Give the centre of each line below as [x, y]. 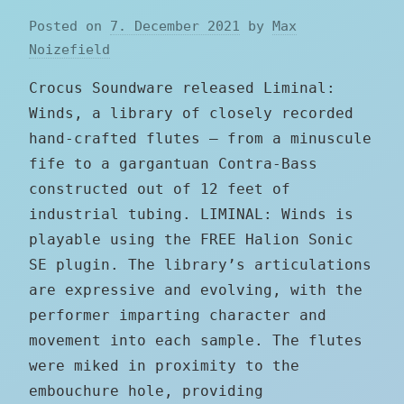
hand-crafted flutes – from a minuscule [200, 138]
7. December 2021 [175, 26]
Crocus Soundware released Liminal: [182, 87]
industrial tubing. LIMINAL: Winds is [191, 214]
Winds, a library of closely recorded [191, 113]
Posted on [69, 26]
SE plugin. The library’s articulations [200, 264]
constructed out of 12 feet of [160, 188]
